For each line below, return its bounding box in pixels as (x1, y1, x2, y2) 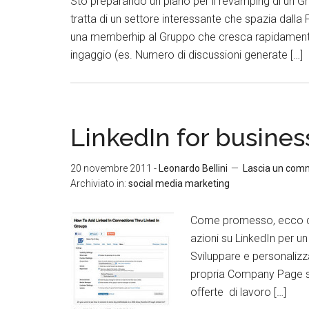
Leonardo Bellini (159, 163, 228, 174)
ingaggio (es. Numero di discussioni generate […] (70, 48, 303, 61)
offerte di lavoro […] (190, 286, 286, 299)
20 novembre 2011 (70, 163, 152, 174)
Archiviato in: (70, 178, 128, 189)
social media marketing (128, 178, 230, 189)
